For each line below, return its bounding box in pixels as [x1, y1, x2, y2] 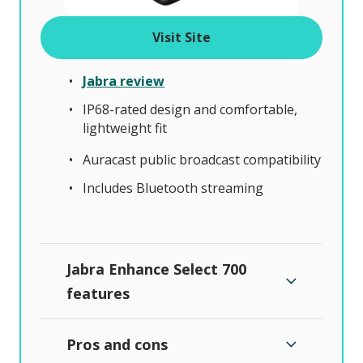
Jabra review [83, 71, 164, 90]
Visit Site [152, 28, 211, 46]
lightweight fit [83, 118, 167, 137]
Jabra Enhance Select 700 [66, 258, 246, 279]
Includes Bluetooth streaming [83, 178, 263, 197]
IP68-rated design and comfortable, [83, 100, 297, 118]
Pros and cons [66, 334, 168, 354]
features [66, 283, 130, 303]
